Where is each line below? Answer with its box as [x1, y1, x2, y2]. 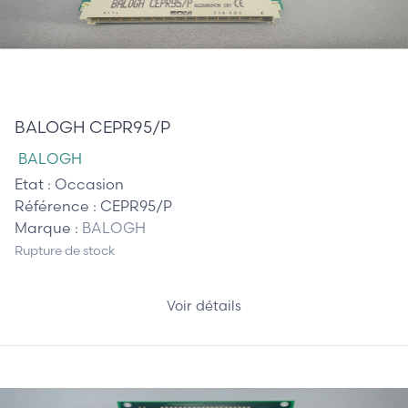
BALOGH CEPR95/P [15, 116, 170, 138]
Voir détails [167, 297, 241, 315]
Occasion [55, 174, 124, 193]
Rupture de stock [15, 242, 115, 260]
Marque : [15, 218, 82, 237]
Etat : [15, 174, 55, 193]
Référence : [15, 196, 100, 215]
